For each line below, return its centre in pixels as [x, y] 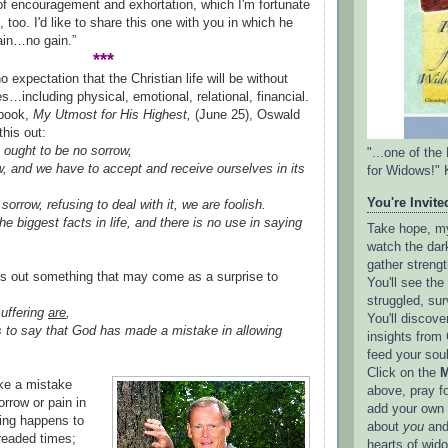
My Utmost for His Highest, [112, 114]
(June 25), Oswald [245, 114]
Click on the [403, 372]
